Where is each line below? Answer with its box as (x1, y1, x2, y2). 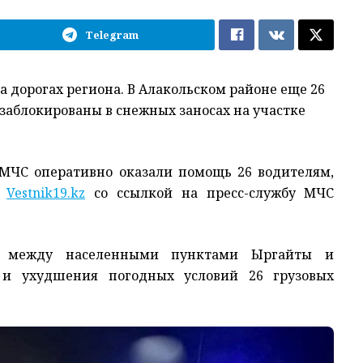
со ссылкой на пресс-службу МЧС (85, 184, 335, 203)
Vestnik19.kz (6, 184, 86, 203)
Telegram (85, 28, 139, 43)
